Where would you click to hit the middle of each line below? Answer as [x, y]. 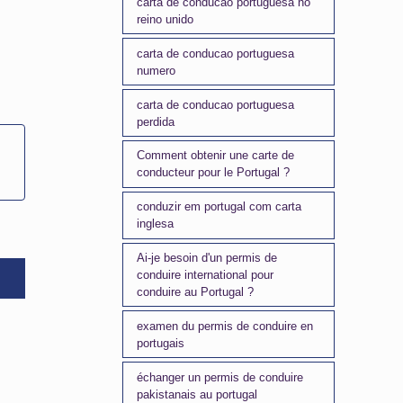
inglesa [156, 224]
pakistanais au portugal [197, 394]
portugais [161, 343]
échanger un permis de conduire [220, 377]
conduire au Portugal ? [196, 291]
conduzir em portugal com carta [219, 207]
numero [157, 70]
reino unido [166, 20]
